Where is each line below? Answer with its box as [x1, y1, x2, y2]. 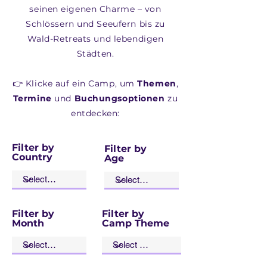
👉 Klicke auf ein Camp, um [12, 78, 138, 89]
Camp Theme [102, 218, 169, 229]
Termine [13, 93, 52, 104]
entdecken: [71, 108, 120, 119]
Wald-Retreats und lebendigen [27, 33, 164, 44]
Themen [137, 78, 176, 89]
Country [12, 151, 52, 163]
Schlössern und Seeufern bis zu [26, 18, 165, 29]
